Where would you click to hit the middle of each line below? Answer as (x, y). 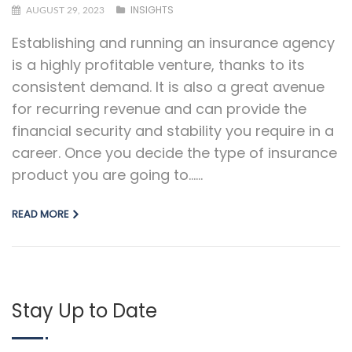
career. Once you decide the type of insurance (174, 152)
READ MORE (40, 214)
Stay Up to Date (84, 310)
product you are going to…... (107, 174)
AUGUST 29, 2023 (65, 10)
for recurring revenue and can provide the (159, 108)
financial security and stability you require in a (173, 130)
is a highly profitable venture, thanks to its (158, 64)
